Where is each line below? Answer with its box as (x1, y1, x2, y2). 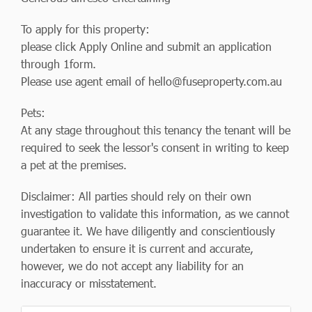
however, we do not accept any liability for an (21, 258, 244, 273)
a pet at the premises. (21, 157, 127, 172)
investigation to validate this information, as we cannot (21, 205, 289, 221)
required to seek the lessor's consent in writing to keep (21, 139, 289, 155)
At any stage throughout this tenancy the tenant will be (21, 122, 290, 137)
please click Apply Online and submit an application (21, 38, 272, 54)
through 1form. (21, 56, 96, 71)
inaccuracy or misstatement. (21, 275, 157, 290)
